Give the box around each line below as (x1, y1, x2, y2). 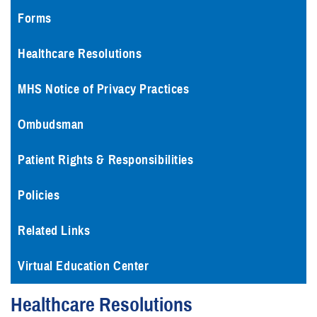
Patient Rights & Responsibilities (18, 152, 194, 168)
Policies (18, 188, 60, 203)
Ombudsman (18, 117, 85, 132)
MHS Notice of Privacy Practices (18, 81, 190, 97)
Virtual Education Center (18, 258, 149, 274)
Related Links (18, 223, 91, 238)
